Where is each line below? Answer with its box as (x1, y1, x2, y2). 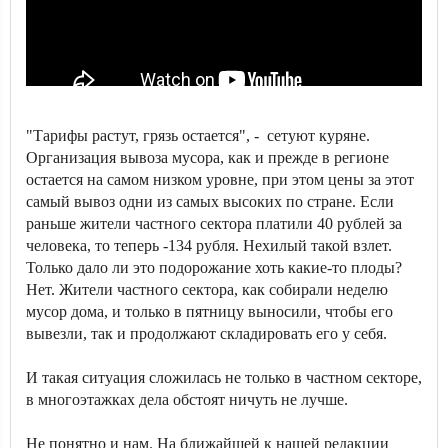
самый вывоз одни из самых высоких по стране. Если (26, 192, 394, 210)
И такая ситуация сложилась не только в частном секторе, (26, 368, 422, 386)
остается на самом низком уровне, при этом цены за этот (26, 170, 414, 188)
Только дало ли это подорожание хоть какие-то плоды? (26, 258, 402, 276)
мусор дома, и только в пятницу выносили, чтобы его (26, 302, 393, 320)
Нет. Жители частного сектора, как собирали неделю (26, 280, 388, 298)
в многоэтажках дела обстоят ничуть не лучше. (26, 390, 352, 408)
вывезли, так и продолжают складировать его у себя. (26, 324, 391, 342)
